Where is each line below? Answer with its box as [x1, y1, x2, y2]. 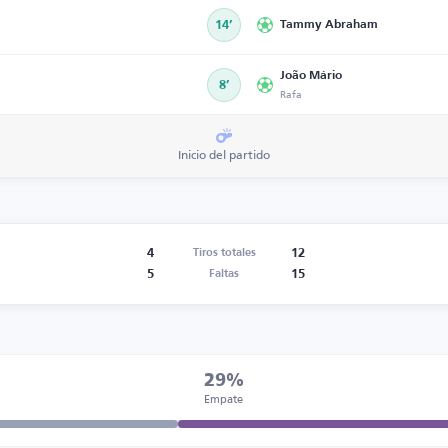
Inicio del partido [178, 143, 270, 166]
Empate [204, 388, 244, 409]
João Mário [280, 70, 342, 82]
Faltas [209, 268, 239, 280]
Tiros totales [192, 247, 256, 259]
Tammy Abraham [280, 19, 378, 31]
